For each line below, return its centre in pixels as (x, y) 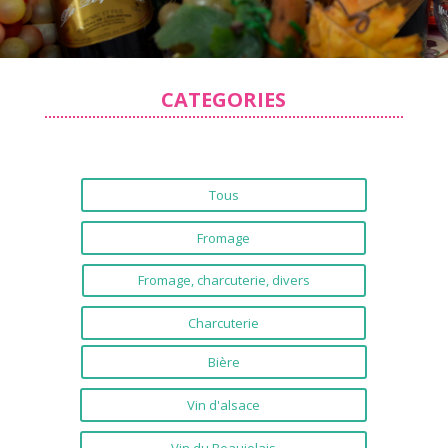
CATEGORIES (224, 99)
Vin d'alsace (224, 404)
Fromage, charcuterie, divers (223, 280)
